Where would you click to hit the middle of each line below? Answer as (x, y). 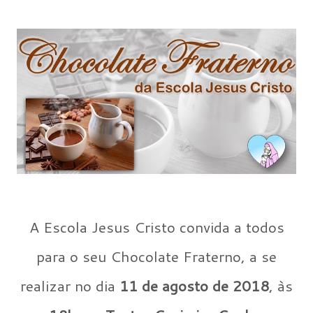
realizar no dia (70, 286)
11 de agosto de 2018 (194, 286)
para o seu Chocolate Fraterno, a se (156, 257)
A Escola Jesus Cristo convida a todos (34, 227)
